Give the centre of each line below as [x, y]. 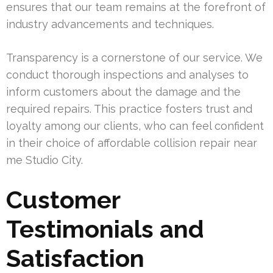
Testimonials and [105, 229]
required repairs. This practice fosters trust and [129, 109]
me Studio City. [44, 160]
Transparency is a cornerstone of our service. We [134, 58]
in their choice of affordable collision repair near [132, 143]
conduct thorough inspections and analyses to [127, 75]
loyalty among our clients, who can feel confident [135, 126]
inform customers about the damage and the [123, 92]
